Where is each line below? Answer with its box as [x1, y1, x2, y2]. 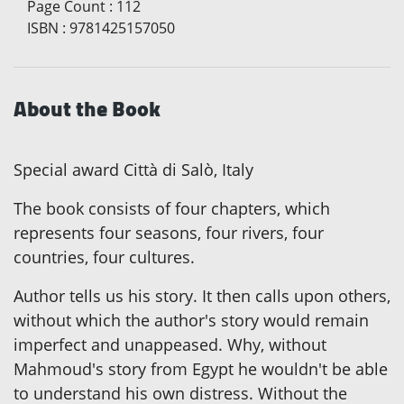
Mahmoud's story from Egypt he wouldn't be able [14, 358, 388, 381]
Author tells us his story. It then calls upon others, [14, 285, 390, 308]
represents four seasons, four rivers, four [14, 222, 324, 244]
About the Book [14, 88, 161, 130]
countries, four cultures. [14, 246, 195, 269]
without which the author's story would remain [14, 309, 369, 332]
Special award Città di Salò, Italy [14, 159, 253, 181]
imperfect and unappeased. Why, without [14, 334, 326, 356]
